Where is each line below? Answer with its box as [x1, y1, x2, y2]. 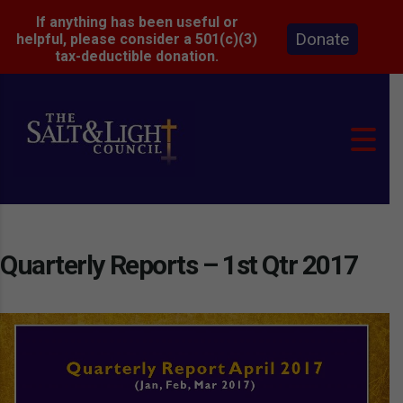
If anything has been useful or [35, 13, 238, 31]
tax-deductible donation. [55, 48, 219, 65]
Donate [246, 23, 291, 41]
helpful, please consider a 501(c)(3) [16, 31, 258, 48]
